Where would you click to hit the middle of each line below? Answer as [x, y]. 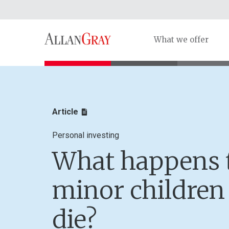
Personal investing [86, 135]
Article [65, 112]
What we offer [181, 40]
